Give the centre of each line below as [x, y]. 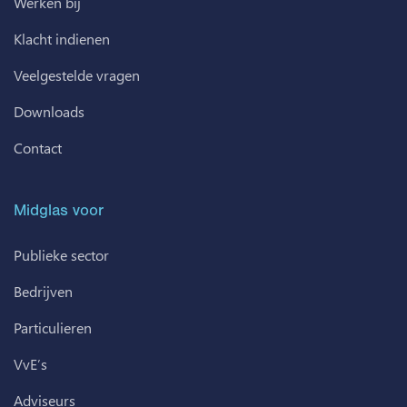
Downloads [49, 112]
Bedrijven [43, 292]
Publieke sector [61, 255]
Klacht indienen [62, 39]
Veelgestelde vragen [77, 75]
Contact [38, 148]
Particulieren [53, 328]
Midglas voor [59, 211]
